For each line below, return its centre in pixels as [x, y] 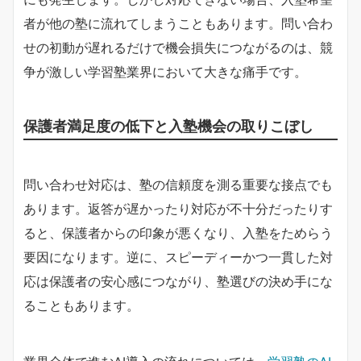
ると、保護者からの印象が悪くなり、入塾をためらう [178, 232]
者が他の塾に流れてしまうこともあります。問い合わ [178, 23]
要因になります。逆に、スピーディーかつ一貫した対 [178, 257]
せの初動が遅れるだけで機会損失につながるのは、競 [178, 47]
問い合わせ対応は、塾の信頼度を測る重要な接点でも [178, 184]
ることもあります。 [81, 305]
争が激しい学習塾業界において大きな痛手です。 [165, 71]
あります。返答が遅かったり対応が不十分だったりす [178, 208]
